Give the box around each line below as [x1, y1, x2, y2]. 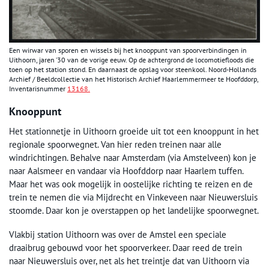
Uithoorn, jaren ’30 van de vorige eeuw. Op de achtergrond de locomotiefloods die [9, 55, 254, 64]
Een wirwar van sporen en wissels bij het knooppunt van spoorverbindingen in [9, 45, 247, 55]
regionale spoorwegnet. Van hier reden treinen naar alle [9, 138, 222, 150]
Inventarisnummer [9, 83, 67, 93]
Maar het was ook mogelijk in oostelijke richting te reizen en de [9, 178, 253, 190]
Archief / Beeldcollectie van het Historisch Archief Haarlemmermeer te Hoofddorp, [9, 74, 258, 83]
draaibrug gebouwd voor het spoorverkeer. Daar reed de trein [9, 241, 242, 253]
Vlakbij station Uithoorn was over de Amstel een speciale [9, 228, 226, 240]
